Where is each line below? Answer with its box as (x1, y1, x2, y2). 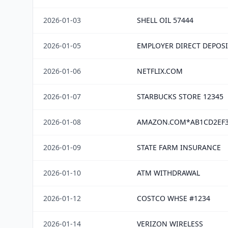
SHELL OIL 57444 (137, 15, 193, 25)
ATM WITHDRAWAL (137, 168, 200, 178)
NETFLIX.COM (137, 66, 183, 76)
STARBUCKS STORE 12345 (137, 92, 223, 101)
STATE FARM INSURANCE (137, 142, 221, 152)
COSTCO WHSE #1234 (137, 193, 210, 203)
